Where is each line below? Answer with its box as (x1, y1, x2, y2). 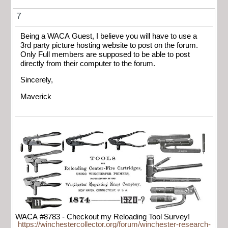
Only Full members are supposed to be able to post (20, 50, 190, 59)
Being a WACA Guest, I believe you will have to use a (20, 32, 197, 40)
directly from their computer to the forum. (20, 59, 155, 68)
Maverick (20, 92, 51, 101)
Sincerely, (20, 76, 53, 84)
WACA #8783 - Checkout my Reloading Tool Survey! (15, 213, 190, 221)
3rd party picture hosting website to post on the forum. (20, 41, 198, 49)
